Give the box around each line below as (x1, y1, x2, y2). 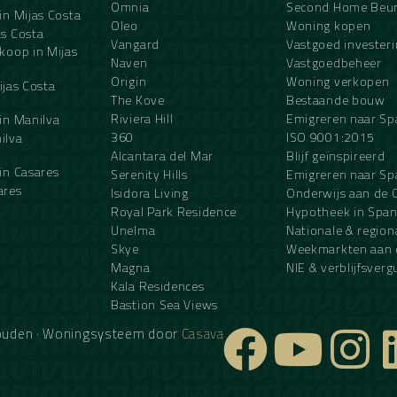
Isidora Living (111, 183, 189, 202)
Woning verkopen (285, 72, 390, 90)
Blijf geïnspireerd (285, 146, 385, 165)
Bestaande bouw (285, 90, 385, 109)
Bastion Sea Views (111, 295, 218, 314)
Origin (111, 72, 147, 90)
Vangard (111, 35, 160, 53)
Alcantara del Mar (111, 146, 214, 165)
